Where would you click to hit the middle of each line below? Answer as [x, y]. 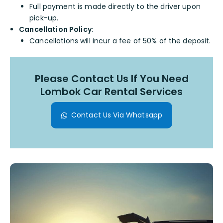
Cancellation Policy [55, 30]
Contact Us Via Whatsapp [117, 115]
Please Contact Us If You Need [111, 79]
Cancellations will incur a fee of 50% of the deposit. [120, 41]
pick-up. [44, 18]
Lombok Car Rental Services [111, 92]
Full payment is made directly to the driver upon [115, 7]
